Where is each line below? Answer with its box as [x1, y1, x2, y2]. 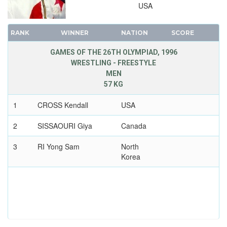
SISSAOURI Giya [37, 121, 92, 131]
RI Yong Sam [37, 141, 80, 152]
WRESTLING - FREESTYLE [71, 59, 156, 67]
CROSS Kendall [37, 100, 88, 110]
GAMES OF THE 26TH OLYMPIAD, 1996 [50, 48, 177, 57]
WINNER [60, 29, 89, 37]
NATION [121, 29, 148, 37]
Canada [121, 121, 146, 131]
